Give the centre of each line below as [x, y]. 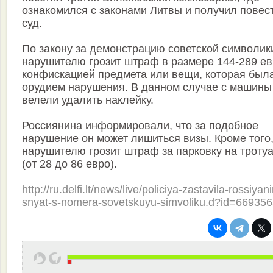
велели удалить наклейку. [88, 100]
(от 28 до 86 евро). [69, 164]
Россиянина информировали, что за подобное [140, 126]
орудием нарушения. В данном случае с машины [147, 87]
